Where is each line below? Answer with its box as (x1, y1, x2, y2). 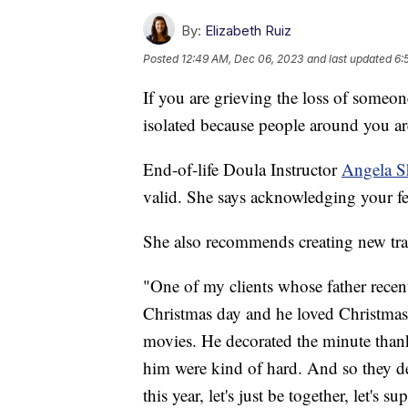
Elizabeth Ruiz (205, 22, 291, 40)
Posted (143, 52, 181, 66)
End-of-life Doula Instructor (143, 158, 342, 181)
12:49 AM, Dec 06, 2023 (181, 52, 303, 66)
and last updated (307, 52, 392, 66)
